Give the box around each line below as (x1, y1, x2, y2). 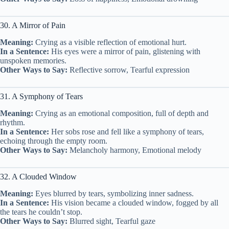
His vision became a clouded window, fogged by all (49, 198, 218, 207)
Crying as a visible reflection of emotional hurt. (33, 37, 187, 47)
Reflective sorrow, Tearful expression (67, 65, 190, 74)
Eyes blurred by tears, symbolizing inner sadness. (33, 189, 194, 198)
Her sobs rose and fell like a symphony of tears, (49, 127, 204, 136)
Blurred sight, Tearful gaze (67, 216, 155, 225)
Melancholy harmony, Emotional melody (67, 145, 201, 154)
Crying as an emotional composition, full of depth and (33, 108, 209, 118)
